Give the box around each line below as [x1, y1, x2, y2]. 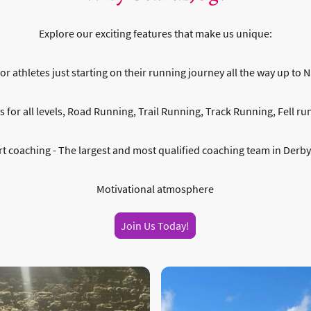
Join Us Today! [121, 219, 190, 233]
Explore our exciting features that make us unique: [38, 26, 272, 41]
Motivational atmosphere [96, 182, 215, 196]
